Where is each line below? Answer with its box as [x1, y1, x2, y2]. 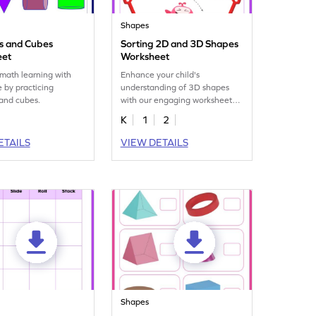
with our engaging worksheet [121, 95, 233, 105]
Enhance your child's [121, 70, 200, 80]
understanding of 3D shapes [121, 83, 230, 92]
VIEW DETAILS [120, 137, 188, 148]
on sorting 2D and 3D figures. [121, 108, 235, 118]
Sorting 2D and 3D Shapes [121, 38, 239, 49]
